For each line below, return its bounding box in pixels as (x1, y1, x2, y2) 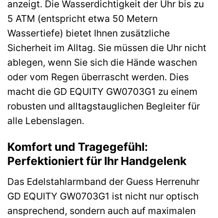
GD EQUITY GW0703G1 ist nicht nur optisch (7, 190, 199, 202)
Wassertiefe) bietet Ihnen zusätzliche (7, 27, 170, 39)
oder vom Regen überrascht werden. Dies (7, 71, 189, 83)
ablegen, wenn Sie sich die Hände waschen (7, 56, 197, 69)
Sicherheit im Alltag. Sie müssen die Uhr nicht (7, 42, 206, 54)
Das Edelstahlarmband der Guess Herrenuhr (7, 175, 200, 187)
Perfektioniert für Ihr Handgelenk (7, 154, 186, 168)
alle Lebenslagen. (7, 115, 84, 127)
